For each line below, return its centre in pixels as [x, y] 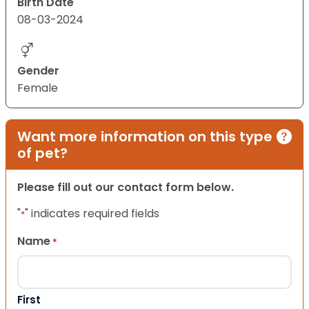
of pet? [42, 153]
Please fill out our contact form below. [126, 188]
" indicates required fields [92, 214]
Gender [38, 71]
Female [38, 88]
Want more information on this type [145, 137]
